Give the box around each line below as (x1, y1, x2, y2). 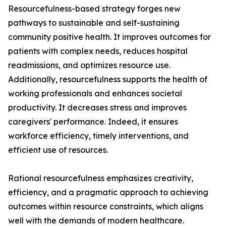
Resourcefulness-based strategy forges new (8, 4, 181, 14)
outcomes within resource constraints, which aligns (8, 201, 203, 212)
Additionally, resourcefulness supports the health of (8, 74, 207, 85)
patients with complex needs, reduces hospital (8, 46, 188, 56)
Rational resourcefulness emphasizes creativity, (8, 173, 193, 184)
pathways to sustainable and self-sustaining (8, 18, 180, 28)
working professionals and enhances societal (8, 88, 182, 99)
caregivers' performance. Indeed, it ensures (8, 117, 178, 127)
